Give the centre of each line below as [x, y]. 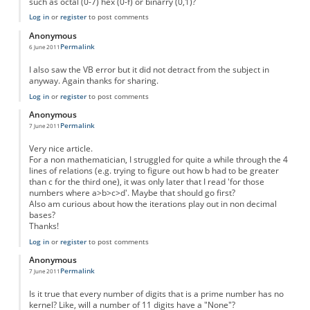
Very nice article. [61, 148]
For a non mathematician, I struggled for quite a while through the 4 [158, 159]
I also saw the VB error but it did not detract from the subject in [149, 69]
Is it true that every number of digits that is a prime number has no [156, 293]
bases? [42, 215]
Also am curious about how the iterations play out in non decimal [153, 203]
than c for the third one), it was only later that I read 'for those [146, 181]
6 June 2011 [44, 46]
